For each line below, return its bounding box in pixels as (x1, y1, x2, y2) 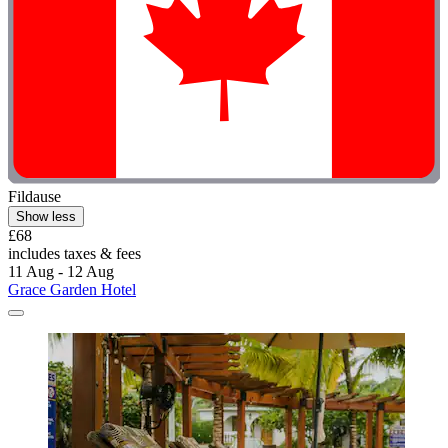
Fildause (8, 187, 61, 205)
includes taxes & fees (8, 244, 141, 262)
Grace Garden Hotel (8, 280, 136, 298)
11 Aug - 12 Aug (8, 262, 114, 280)
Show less (16, 208, 76, 224)
